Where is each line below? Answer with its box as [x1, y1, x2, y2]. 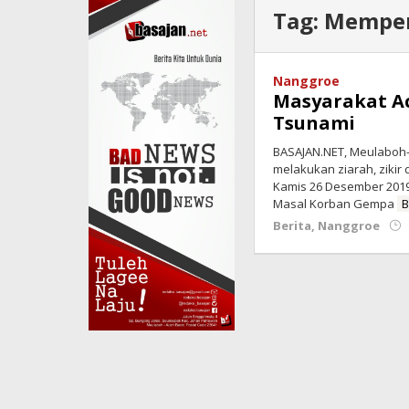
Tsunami [273, 110, 356, 135]
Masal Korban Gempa [273, 195, 398, 212]
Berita [273, 217, 312, 234]
